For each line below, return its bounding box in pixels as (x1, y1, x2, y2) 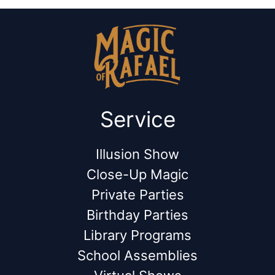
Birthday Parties (87, 206, 188, 223)
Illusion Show (96, 145, 179, 162)
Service (99, 106, 176, 132)
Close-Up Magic (87, 166, 188, 182)
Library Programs (83, 227, 192, 243)
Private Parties (91, 186, 184, 203)
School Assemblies (77, 247, 198, 263)
